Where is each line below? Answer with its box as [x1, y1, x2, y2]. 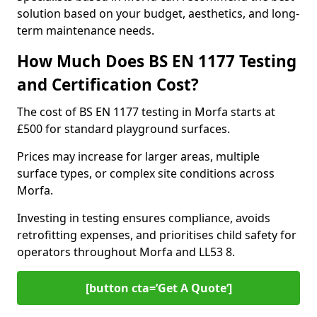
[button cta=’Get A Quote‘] [85, 280, 232, 296]
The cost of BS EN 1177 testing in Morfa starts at [17, 104, 275, 120]
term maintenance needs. [17, 23, 154, 38]
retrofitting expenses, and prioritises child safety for [17, 227, 296, 243]
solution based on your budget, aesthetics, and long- [17, 6, 299, 21]
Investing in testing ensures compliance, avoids [17, 210, 270, 226]
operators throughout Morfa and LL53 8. [17, 244, 235, 260]
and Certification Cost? [17, 74, 199, 96]
